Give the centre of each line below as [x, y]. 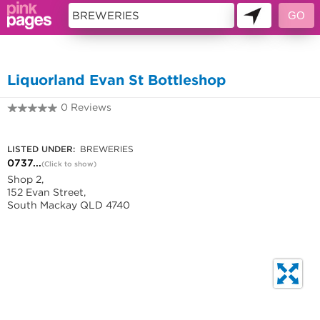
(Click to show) [69, 164]
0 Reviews [86, 107]
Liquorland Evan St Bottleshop [117, 80]
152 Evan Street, [46, 192]
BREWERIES [105, 149]
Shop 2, [25, 179]
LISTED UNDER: [41, 149]
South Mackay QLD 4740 [69, 205]
